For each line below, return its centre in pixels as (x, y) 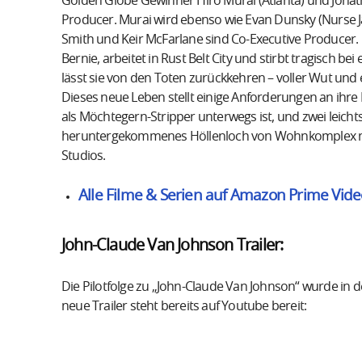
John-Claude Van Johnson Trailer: (173, 245)
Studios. (84, 156)
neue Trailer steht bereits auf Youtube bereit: (184, 306)
